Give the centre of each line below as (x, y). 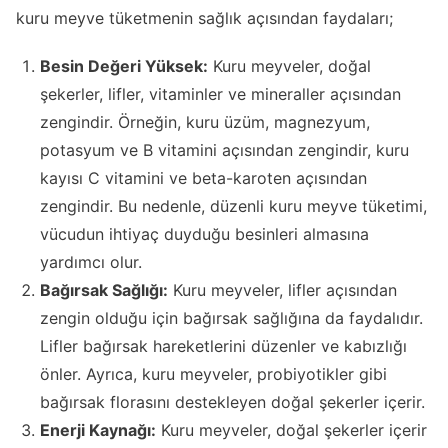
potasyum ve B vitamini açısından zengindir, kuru (224, 149)
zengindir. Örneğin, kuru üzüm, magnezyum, (205, 121)
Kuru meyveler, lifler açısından (282, 289)
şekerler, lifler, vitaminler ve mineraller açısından (220, 93)
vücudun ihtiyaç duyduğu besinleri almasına (204, 233)
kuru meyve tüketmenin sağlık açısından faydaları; (204, 18)
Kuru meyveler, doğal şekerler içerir (291, 429)
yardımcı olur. (91, 261)
